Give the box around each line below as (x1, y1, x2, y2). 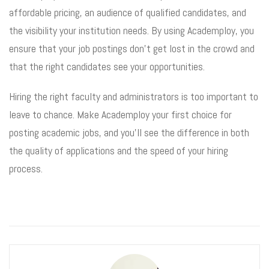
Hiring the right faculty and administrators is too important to (9, 89, 258, 103)
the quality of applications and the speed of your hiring (9, 143, 228, 157)
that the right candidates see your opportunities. (9, 59, 205, 73)
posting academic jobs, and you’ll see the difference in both (9, 125, 249, 139)
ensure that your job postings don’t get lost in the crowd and (9, 41, 255, 55)
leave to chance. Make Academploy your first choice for (9, 107, 232, 121)
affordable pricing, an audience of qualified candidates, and (9, 5, 246, 19)
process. (9, 161, 43, 175)
